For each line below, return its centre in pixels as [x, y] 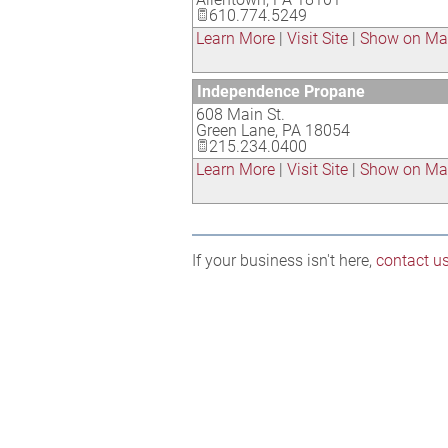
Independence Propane [281, 91]
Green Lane [235, 130]
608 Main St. [240, 114]
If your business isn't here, [284, 260]
